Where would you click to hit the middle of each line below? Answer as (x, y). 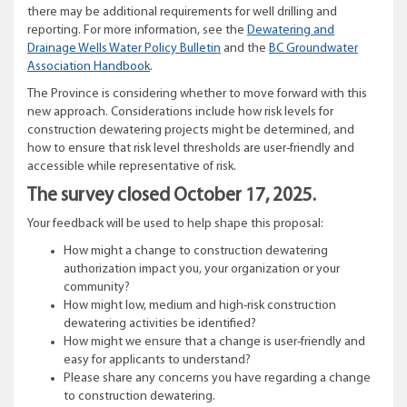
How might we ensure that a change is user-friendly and (214, 342)
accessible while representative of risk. (133, 167)
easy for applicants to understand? (159, 360)
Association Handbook (89, 67)
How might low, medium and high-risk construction (200, 306)
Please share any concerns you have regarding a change (217, 378)
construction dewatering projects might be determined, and (191, 130)
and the (245, 49)
